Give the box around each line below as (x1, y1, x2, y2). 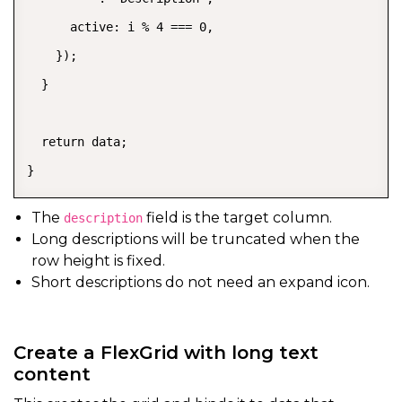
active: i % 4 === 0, (27, 19, 214, 34)
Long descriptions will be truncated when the (31, 230, 360, 248)
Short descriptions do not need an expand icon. (31, 273, 370, 291)
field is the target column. (143, 208, 332, 226)
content (13, 363, 91, 385)
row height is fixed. (31, 251, 165, 269)
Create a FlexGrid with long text (13, 341, 319, 363)
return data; (27, 134, 127, 149)
